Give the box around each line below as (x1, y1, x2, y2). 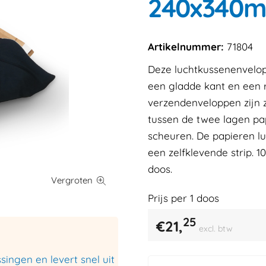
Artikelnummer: (147, 40, 224, 53)
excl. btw (198, 223, 233, 234)
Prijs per (147, 191, 190, 204)
